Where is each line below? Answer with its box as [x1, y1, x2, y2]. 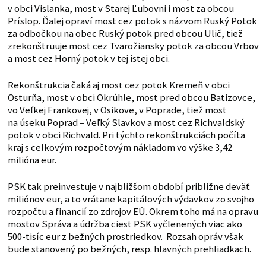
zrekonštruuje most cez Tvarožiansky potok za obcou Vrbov [7, 40, 259, 53]
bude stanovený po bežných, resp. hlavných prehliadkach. [7, 243, 251, 256]
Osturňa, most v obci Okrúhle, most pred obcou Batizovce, [7, 91, 255, 104]
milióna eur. [7, 154, 56, 167]
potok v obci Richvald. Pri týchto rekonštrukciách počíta [7, 129, 245, 142]
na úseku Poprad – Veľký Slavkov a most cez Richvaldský [7, 116, 245, 129]
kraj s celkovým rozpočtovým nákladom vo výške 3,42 [7, 141, 232, 154]
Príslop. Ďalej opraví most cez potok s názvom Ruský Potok [7, 15, 257, 28]
